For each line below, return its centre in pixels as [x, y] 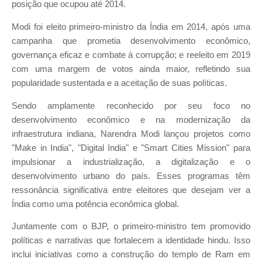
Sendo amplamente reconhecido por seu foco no [131, 106]
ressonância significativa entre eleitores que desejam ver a [131, 190]
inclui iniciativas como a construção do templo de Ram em [131, 255]
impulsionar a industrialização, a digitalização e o [131, 162]
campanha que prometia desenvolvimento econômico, [131, 41]
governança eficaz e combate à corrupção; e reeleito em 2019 [131, 55]
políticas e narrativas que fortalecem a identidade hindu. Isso [131, 241]
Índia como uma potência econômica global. [95, 204]
